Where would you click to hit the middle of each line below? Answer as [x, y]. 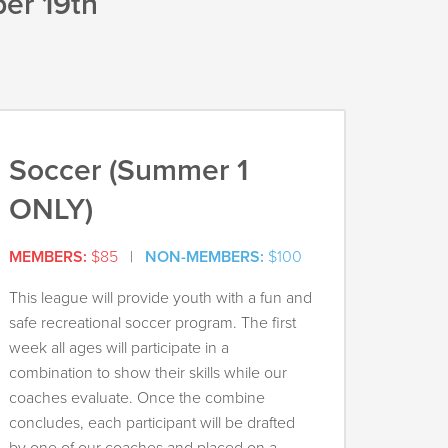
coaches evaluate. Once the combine [136, 398]
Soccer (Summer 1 [128, 171]
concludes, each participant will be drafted [151, 423]
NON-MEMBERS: [204, 257]
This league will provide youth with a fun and [160, 298]
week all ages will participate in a [118, 348]
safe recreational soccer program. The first [152, 323]
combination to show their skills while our [147, 373]
